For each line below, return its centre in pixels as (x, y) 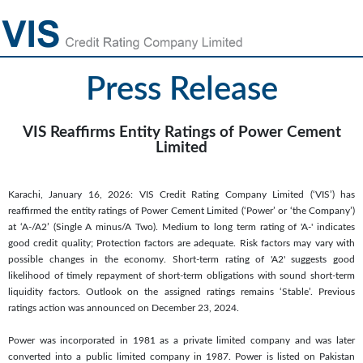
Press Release (181, 90)
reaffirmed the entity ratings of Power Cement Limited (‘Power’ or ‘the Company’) (181, 210)
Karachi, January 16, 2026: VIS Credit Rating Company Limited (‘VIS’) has (181, 194)
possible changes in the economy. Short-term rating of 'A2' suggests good (181, 259)
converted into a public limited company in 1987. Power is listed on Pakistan (181, 356)
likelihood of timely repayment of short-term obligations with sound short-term (181, 275)
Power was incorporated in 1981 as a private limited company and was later (181, 340)
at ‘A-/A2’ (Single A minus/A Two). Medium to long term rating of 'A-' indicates (181, 226)
